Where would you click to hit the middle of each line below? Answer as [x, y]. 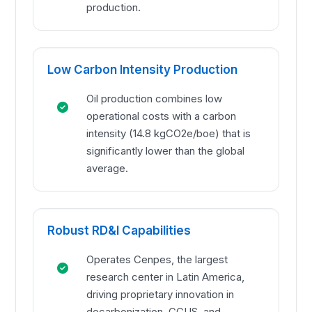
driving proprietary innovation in [161, 295]
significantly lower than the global [166, 151]
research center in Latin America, [166, 277]
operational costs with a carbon [162, 116]
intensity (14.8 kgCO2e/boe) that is [169, 134]
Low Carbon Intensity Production [143, 70]
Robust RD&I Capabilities [119, 231]
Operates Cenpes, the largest [157, 260]
